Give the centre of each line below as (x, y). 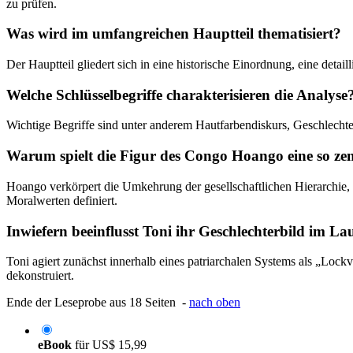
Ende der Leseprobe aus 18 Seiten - (98, 303)
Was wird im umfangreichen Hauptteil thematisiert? (174, 34)
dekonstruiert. (40, 276)
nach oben (215, 303)
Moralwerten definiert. (62, 200)
